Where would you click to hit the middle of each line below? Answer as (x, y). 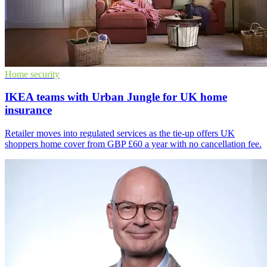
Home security (32, 74)
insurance (28, 110)
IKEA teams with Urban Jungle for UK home (116, 97)
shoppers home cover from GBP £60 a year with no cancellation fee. (133, 144)
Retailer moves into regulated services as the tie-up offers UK (120, 133)
